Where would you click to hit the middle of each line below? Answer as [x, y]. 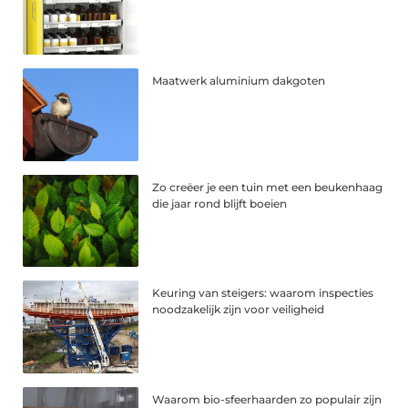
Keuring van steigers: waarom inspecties [263, 293]
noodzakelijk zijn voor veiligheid [239, 310]
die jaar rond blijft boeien [220, 203]
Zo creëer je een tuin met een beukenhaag [268, 187]
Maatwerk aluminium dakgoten [239, 80]
